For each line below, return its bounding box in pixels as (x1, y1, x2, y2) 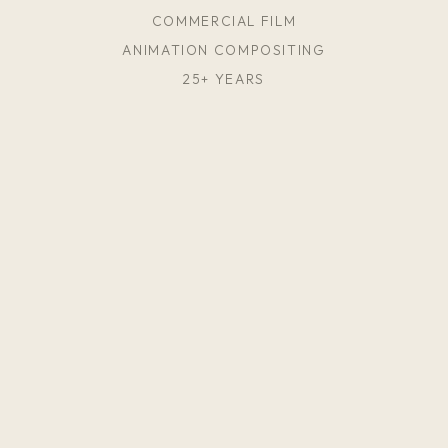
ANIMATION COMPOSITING (122, 41, 326, 59)
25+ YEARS (183, 70, 265, 88)
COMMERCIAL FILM (151, 12, 297, 30)
